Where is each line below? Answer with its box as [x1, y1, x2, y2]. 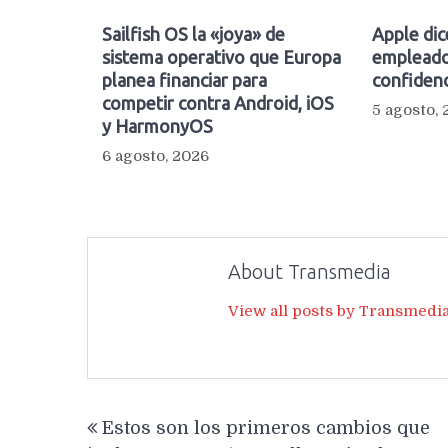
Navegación [86, 396, 210, 424]
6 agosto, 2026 [102, 146, 209, 165]
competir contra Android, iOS [102, 92, 334, 113]
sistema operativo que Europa [102, 46, 341, 67]
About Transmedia [228, 259, 391, 283]
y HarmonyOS [102, 115, 213, 136]
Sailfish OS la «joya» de [102, 23, 285, 44]
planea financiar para [102, 69, 267, 90]
